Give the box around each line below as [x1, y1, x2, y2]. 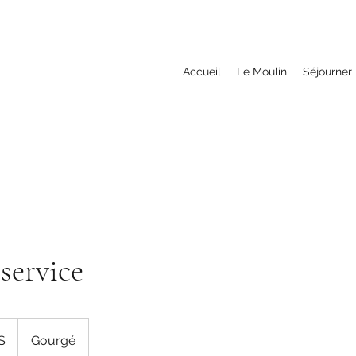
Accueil [183, 65, 221, 78]
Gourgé [31, 333, 75, 348]
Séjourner [303, 65, 352, 78]
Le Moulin [237, 65, 287, 78]
